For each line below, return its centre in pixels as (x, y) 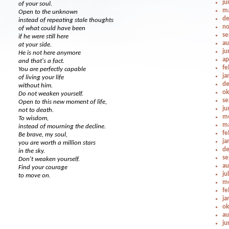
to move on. (35, 176)
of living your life (41, 77)
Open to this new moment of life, (63, 102)
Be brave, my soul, (43, 135)
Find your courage (43, 167)
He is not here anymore (50, 53)
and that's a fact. (42, 61)
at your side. (35, 45)
